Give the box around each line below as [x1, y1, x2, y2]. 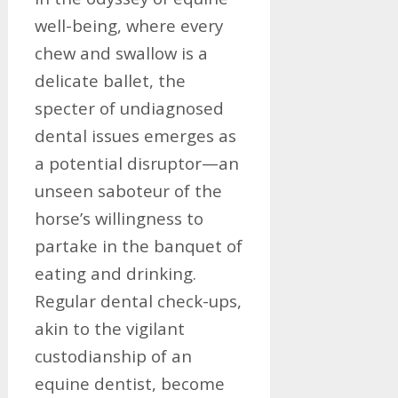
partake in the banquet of [34, 235, 243, 257]
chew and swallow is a [34, 42, 208, 64]
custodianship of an [34, 345, 192, 367]
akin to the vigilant [34, 317, 185, 339]
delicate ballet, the [34, 69, 186, 92]
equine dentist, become [34, 372, 225, 394]
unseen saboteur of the [34, 179, 222, 202]
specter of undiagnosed [34, 97, 224, 119]
